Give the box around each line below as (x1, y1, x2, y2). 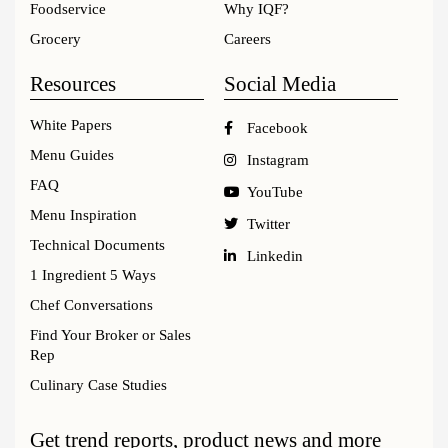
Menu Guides (30, 146, 114, 163)
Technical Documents (30, 236, 165, 253)
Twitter (246, 215, 290, 232)
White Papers (30, 116, 112, 133)
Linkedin (246, 247, 303, 264)
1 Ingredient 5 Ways (30, 266, 156, 283)
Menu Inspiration (30, 206, 137, 223)
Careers (224, 30, 271, 47)
